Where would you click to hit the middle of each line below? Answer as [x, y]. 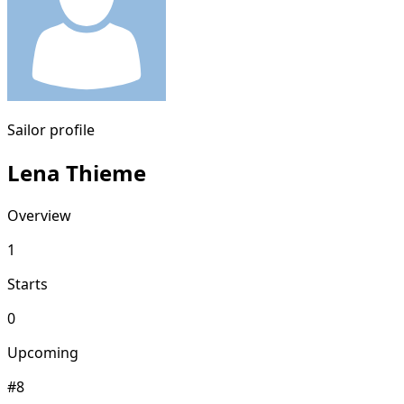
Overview [39, 215]
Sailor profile [51, 130]
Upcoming [43, 352]
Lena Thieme [77, 172]
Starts [28, 284]
